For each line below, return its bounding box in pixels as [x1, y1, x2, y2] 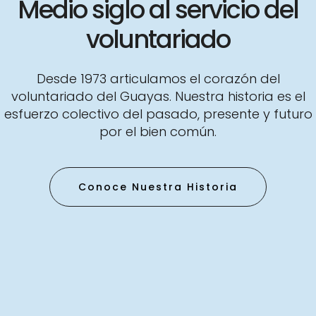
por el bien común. [99, 123, 217, 141]
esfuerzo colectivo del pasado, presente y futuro [4, 105, 312, 123]
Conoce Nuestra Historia [78, 180, 238, 195]
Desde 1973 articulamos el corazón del [36, 70, 280, 88]
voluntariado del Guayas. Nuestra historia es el [11, 87, 305, 106]
